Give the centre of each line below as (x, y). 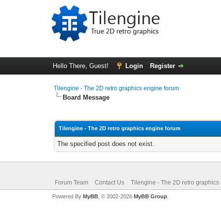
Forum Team (71, 183)
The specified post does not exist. (106, 144)
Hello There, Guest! (81, 66)
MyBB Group (150, 196)
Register (162, 66)
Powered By (67, 196)
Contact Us (109, 183)
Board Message (86, 97)
